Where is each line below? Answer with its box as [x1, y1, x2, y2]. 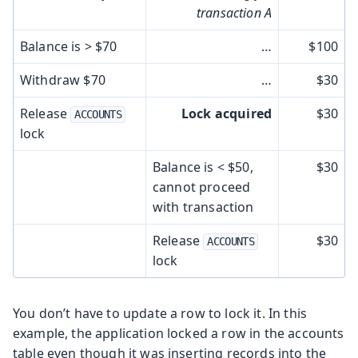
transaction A [196, 3, 272, 22]
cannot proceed [153, 177, 251, 196]
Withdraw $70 [20, 70, 105, 89]
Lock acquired [181, 104, 272, 122]
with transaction [153, 197, 254, 216]
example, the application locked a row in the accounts [13, 324, 344, 342]
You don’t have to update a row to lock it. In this [13, 304, 308, 322]
